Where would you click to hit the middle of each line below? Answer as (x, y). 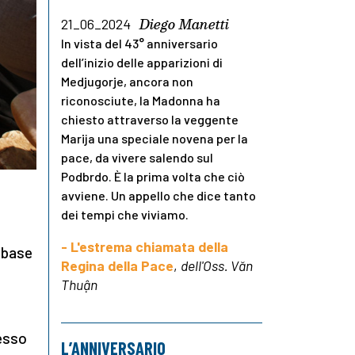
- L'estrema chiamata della (145, 247)
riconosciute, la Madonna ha (141, 101)
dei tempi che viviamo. (125, 215)
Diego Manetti (184, 25)
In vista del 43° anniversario (139, 44)
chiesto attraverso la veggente (150, 120)
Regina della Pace (117, 266)
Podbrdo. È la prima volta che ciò (153, 177)
